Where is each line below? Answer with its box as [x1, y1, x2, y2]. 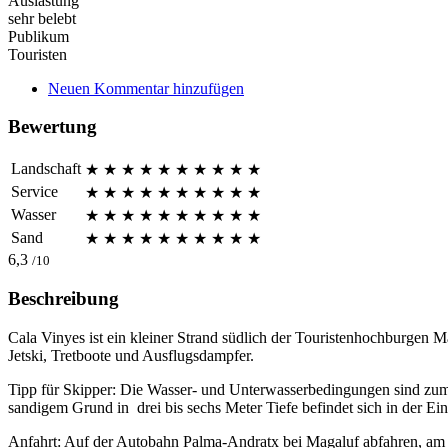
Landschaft [11, 160, 81, 178]
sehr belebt [8, 9, 76, 27]
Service [11, 183, 58, 201]
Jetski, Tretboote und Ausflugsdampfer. [8, 346, 254, 364]
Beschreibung [8, 287, 119, 309]
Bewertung [8, 116, 97, 138]
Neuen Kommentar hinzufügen [48, 79, 244, 97]
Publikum [8, 27, 69, 45]
